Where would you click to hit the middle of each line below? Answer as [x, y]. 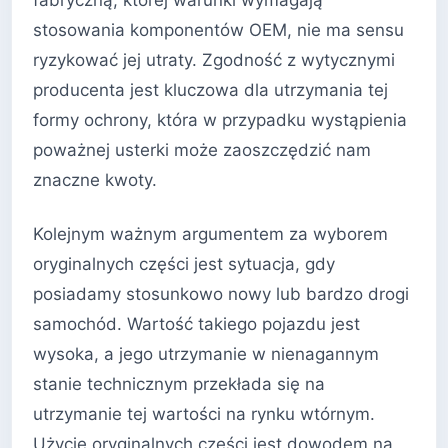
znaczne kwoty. [95, 180]
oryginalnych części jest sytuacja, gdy [184, 263]
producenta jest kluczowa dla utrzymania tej [210, 90]
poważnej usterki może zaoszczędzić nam [202, 150]
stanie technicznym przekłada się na [179, 383]
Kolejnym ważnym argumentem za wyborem [210, 233]
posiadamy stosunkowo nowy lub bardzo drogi [221, 293]
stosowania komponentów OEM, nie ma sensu [218, 30]
